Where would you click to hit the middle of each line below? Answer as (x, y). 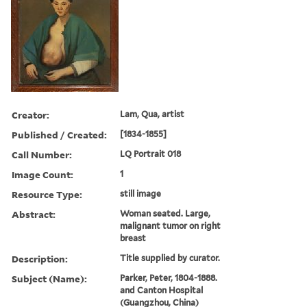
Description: (40, 258)
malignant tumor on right (171, 225)
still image (141, 193)
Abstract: (34, 214)
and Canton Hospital (162, 290)
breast (133, 238)
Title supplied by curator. (170, 258)
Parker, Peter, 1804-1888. (169, 278)
